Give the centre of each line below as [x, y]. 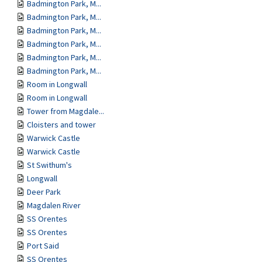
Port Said [43, 246]
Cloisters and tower [61, 125]
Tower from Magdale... [65, 111]
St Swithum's [49, 165]
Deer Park [44, 192]
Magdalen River [54, 205]
